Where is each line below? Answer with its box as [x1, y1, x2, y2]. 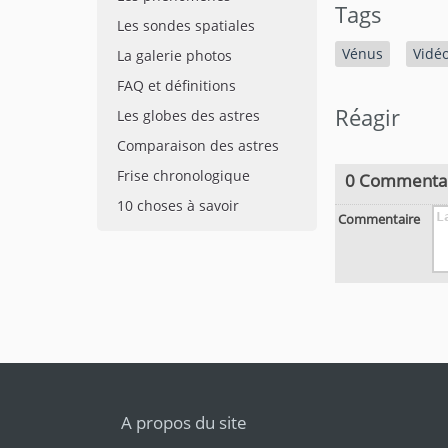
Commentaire [338, 210, 420, 228]
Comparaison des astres [117, 136, 279, 155]
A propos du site [121, 411, 248, 434]
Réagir [335, 103, 400, 132]
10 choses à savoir [117, 196, 239, 215]
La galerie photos [117, 46, 232, 65]
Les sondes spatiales [117, 16, 255, 35]
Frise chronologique [117, 166, 250, 185]
